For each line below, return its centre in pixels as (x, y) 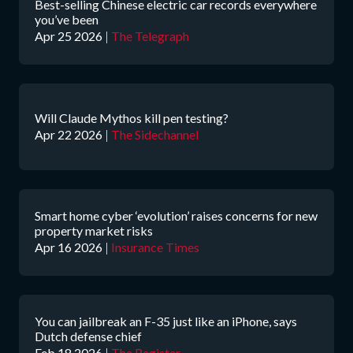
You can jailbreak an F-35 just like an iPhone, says (166, 321)
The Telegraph (150, 36)
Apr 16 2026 (69, 247)
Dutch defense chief (88, 336)
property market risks (94, 230)
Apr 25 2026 (69, 36)
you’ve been (67, 19)
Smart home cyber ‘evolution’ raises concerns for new (176, 216)
